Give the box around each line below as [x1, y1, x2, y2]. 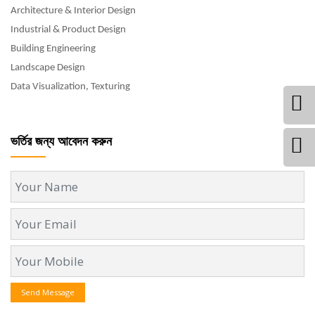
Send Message [21, 287, 75, 297]
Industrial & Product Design [11, 25, 126, 35]
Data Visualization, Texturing [11, 82, 130, 92]
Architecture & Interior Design [11, 6, 136, 16]
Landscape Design [11, 63, 85, 73]
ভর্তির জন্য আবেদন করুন [11, 132, 112, 149]
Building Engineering [11, 44, 96, 54]
